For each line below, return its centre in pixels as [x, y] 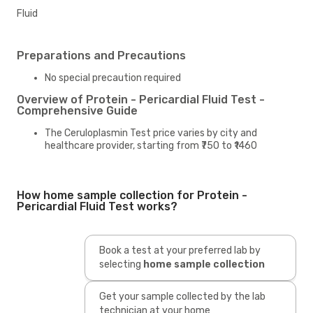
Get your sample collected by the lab [182, 296]
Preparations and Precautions [101, 55]
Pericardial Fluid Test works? [97, 206]
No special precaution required [113, 78]
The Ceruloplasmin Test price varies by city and [151, 133]
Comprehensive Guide [77, 110]
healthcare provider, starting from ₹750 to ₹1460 [151, 145]
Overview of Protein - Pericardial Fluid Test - [141, 99]
